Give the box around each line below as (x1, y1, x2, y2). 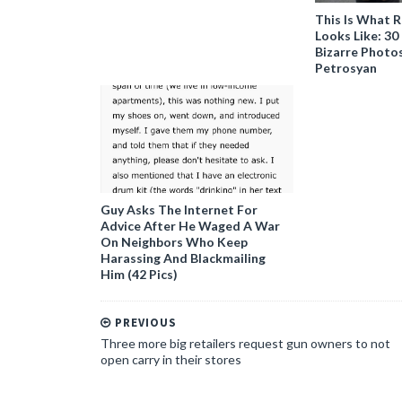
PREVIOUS (111, 314, 177, 330)
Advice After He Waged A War (100, 217, 280, 233)
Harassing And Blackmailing (100, 249, 266, 266)
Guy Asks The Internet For (100, 201, 258, 217)
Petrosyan (314, 59, 377, 75)
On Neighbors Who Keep (100, 233, 248, 249)
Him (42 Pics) (100, 266, 178, 282)
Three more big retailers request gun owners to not (100, 335, 390, 351)
